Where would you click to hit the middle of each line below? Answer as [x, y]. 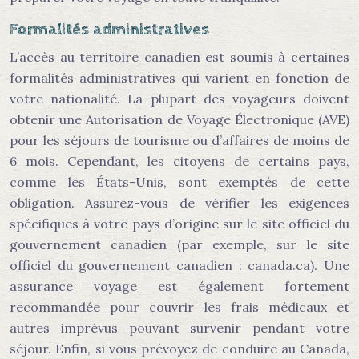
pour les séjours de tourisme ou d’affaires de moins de [179, 140]
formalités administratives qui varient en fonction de [179, 78]
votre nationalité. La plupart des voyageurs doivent [179, 99]
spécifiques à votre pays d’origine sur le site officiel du [179, 224]
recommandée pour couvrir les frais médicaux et [179, 307]
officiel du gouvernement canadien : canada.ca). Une [179, 265]
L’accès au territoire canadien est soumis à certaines [179, 57]
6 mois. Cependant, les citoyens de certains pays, [179, 161]
